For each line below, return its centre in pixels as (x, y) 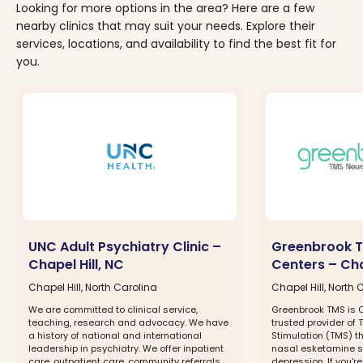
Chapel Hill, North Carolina (93, 287)
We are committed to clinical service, (113, 310)
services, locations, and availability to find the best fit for (176, 43)
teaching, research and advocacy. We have (128, 322)
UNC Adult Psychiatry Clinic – (125, 247)
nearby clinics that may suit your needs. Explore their (166, 26)
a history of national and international (115, 335)
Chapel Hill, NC (76, 265)
